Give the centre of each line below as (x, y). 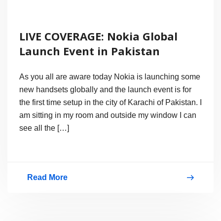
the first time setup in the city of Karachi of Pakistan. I (110, 102)
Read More (47, 177)
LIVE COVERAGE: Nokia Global (98, 36)
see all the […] (44, 128)
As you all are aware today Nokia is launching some (110, 76)
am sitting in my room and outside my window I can (108, 115)
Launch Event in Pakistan (90, 51)
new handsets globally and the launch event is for (105, 89)
